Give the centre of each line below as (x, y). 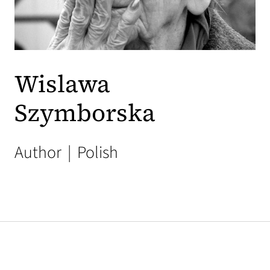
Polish (96, 153)
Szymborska (85, 113)
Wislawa (62, 84)
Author (40, 153)
